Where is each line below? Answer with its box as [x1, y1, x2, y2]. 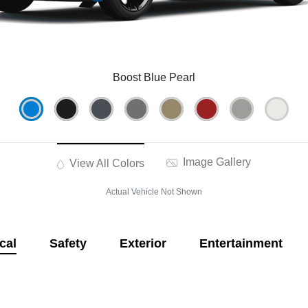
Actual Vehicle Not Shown [106, 187, 202, 197]
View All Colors [67, 157, 145, 170]
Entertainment [199, 236, 283, 251]
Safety [49, 236, 87, 251]
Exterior [119, 236, 166, 251]
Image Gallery [180, 156, 252, 168]
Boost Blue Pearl [113, 71, 195, 84]
